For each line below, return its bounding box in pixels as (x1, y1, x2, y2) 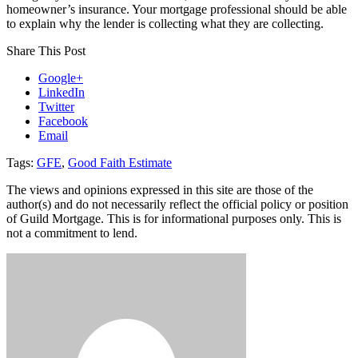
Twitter (38, 99, 74, 113)
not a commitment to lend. (6, 225, 137, 240)
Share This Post (6, 43, 86, 58)
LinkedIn (38, 85, 85, 99)
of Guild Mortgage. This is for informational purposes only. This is (6, 211, 341, 225)
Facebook (38, 113, 88, 128)
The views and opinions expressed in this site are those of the (6, 182, 313, 197)
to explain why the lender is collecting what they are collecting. (6, 16, 324, 30)
